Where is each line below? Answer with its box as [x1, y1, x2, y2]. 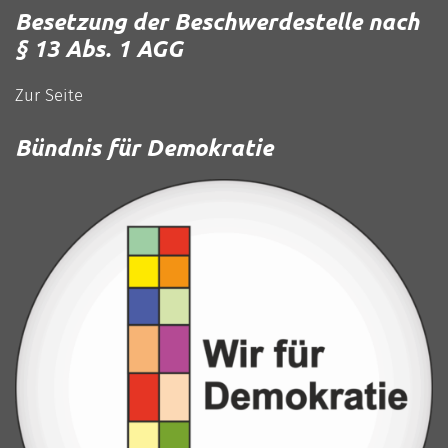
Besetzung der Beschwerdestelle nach [15, 7, 419, 37]
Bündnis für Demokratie [15, 133, 273, 163]
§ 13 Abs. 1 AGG [15, 34, 183, 64]
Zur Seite [15, 85, 83, 106]
